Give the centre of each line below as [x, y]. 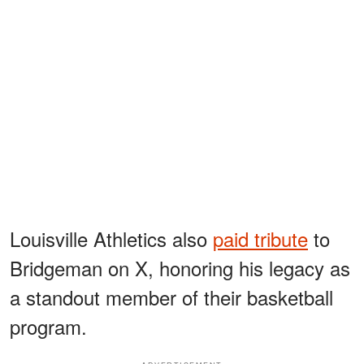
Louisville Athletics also [111, 239]
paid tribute [260, 239]
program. [48, 327]
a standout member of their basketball [171, 297]
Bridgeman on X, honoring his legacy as [180, 268]
